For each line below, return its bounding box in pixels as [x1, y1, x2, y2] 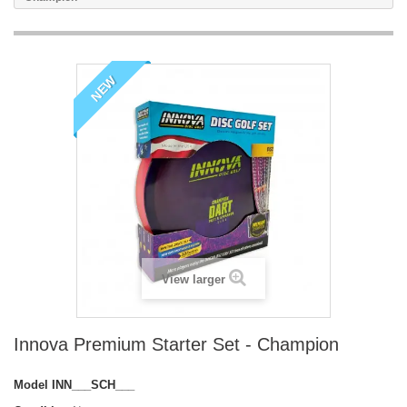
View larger [161, 272, 225, 286]
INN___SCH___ [52, 377, 134, 392]
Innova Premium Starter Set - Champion [14, 333, 339, 354]
